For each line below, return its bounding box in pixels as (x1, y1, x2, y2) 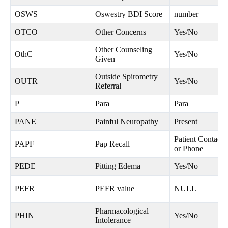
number (174, 10, 198, 19)
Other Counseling (95, 45, 152, 54)
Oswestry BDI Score (95, 10, 162, 19)
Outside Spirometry (95, 72, 158, 81)
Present (174, 117, 197, 126)
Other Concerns (95, 27, 146, 37)
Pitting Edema (95, 162, 140, 171)
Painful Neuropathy (95, 117, 158, 126)
